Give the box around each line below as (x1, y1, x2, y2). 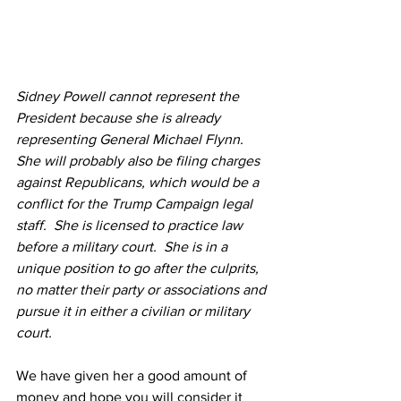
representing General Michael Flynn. (16, 131, 251, 147)
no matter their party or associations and (16, 281, 269, 297)
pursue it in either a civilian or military (16, 303, 253, 319)
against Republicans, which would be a (16, 174, 262, 190)
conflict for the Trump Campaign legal (16, 195, 256, 211)
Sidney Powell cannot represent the (16, 88, 243, 104)
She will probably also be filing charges (16, 152, 263, 168)
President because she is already (16, 109, 224, 125)
